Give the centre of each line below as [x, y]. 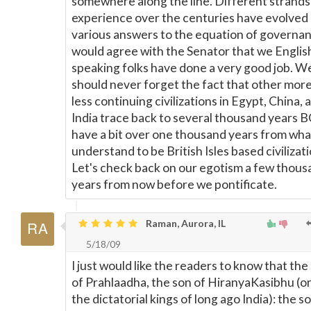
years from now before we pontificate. [174, 184]
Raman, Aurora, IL [185, 223]
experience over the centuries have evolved [190, 18]
